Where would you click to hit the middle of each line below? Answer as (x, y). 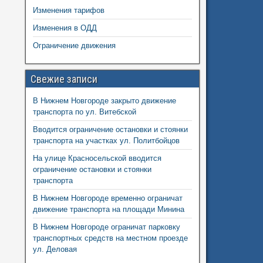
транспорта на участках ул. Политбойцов (106, 140)
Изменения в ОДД (65, 28)
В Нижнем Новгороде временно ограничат (107, 198)
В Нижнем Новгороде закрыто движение (104, 100)
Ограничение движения (74, 45)
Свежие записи (64, 79)
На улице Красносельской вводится (97, 158)
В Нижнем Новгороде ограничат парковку (106, 227)
